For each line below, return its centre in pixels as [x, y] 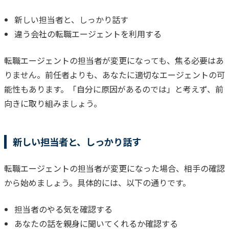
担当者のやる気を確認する [63, 209]
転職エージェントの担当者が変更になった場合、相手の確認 [114, 168]
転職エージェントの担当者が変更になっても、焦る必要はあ [114, 60]
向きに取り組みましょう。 [53, 103]
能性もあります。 [36, 89]
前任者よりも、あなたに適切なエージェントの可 [135, 74]
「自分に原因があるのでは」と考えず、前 [146, 89]
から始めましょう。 [41, 182]
